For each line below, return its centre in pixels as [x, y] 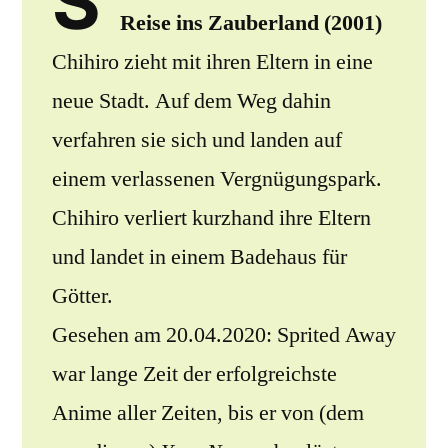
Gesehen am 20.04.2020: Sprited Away [224, 334]
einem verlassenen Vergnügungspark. [217, 178]
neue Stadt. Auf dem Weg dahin [191, 100]
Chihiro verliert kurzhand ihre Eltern [211, 217]
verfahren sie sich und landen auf [197, 139]
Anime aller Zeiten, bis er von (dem [208, 412]
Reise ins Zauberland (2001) [250, 22]
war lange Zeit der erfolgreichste [194, 373]
